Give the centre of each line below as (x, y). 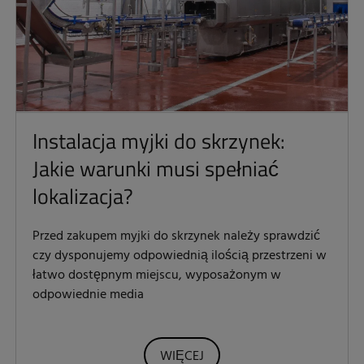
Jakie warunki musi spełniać (156, 169)
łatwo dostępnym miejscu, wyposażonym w (157, 276)
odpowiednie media (88, 295)
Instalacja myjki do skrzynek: (159, 141)
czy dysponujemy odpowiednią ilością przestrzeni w (180, 256)
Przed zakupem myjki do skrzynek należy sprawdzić (176, 237)
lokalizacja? (83, 197)
